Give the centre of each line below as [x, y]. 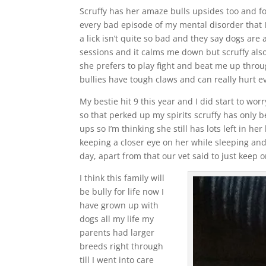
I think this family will [122, 178]
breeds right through [122, 246]
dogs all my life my [117, 218]
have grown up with [119, 205]
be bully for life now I [122, 191]
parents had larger [117, 232]
